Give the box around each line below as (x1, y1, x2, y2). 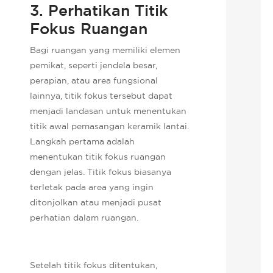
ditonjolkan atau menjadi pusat (30, 196, 162, 208)
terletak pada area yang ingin (30, 181, 154, 193)
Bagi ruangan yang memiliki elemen (30, 44, 181, 55)
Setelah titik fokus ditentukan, (30, 259, 158, 271)
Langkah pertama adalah (30, 135, 135, 147)
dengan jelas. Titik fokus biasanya (30, 166, 172, 177)
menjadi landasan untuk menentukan (30, 105, 187, 116)
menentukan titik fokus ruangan (30, 151, 166, 162)
